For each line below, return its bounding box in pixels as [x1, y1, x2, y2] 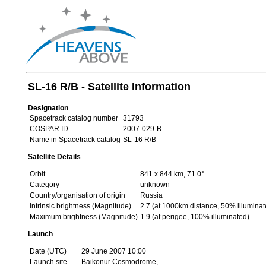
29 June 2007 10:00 [81, 247, 146, 255]
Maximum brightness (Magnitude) [29, 213, 138, 221]
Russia [140, 191, 163, 199]
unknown [140, 180, 170, 189]
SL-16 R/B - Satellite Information [27, 81, 191, 93]
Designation [27, 104, 68, 112]
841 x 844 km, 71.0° [140, 170, 204, 178]
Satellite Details [27, 153, 81, 161]
